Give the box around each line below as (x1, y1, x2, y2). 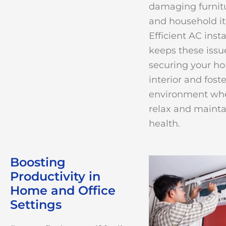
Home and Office (10, 183, 116, 198)
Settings (10, 197, 62, 212)
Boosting (10, 155, 66, 170)
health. (149, 118, 180, 129)
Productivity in (10, 169, 100, 184)
